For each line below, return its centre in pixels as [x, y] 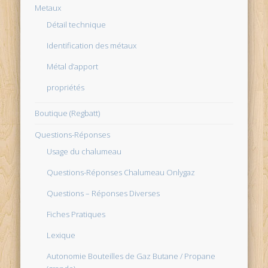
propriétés [66, 87]
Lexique [61, 235]
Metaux [48, 7]
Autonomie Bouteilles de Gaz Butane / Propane [131, 256]
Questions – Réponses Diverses [103, 193]
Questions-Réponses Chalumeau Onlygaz [121, 172]
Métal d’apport [73, 66]
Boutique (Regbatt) [68, 113]
